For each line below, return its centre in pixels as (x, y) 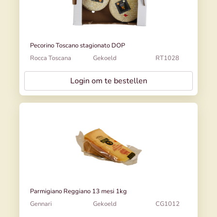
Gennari (41, 204)
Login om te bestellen (108, 81)
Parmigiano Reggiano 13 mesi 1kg (78, 191)
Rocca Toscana (51, 58)
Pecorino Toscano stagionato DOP (77, 45)
